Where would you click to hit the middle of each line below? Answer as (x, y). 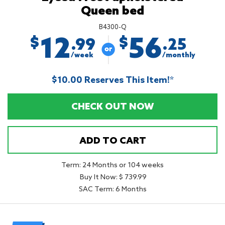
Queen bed (113, 12)
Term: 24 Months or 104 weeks (113, 166)
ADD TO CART (113, 141)
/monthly (179, 55)
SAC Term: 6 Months (113, 190)
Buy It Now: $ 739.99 (113, 178)
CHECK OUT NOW (113, 107)
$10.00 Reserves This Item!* (113, 81)
